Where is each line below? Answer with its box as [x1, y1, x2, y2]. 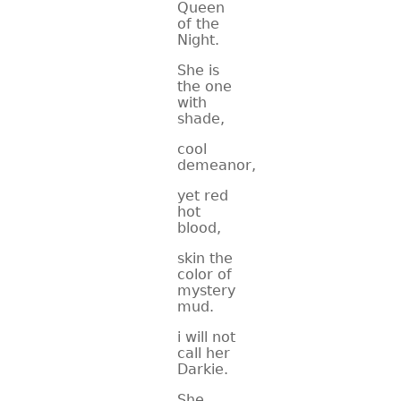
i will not [177, 328, 235, 346]
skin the [177, 250, 233, 267]
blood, [177, 219, 221, 236]
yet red [177, 187, 228, 204]
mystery [177, 282, 235, 299]
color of [177, 266, 232, 283]
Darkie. [177, 361, 228, 378]
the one [177, 78, 232, 95]
